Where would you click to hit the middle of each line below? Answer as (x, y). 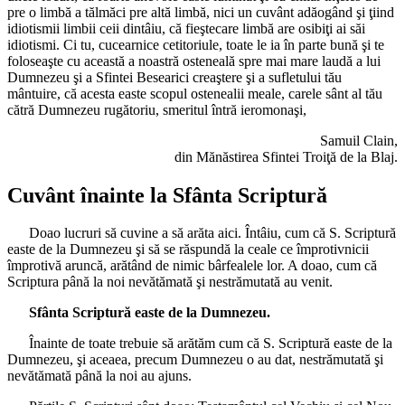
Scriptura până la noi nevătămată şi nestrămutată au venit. (170, 282)
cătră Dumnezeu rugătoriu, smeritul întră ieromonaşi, (157, 109)
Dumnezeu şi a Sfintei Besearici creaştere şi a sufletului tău (174, 77)
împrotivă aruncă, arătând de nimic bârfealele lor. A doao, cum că (192, 266)
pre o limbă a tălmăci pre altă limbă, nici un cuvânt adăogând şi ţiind (201, 12)
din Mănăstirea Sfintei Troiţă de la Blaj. (286, 156)
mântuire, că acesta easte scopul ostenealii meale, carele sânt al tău (195, 93)
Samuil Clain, (359, 140)
